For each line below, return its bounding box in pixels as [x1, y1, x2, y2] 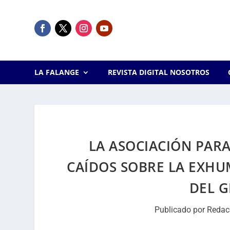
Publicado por [155, 205, 207, 215]
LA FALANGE [34, 67, 80, 77]
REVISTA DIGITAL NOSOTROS [107, 67, 209, 77]
